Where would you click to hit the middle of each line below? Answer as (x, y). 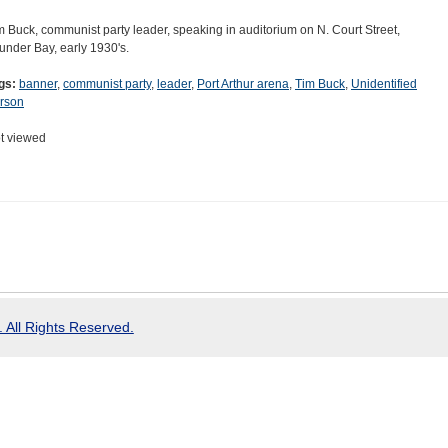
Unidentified (384, 84)
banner (38, 84)
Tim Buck (320, 84)
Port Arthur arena (243, 84)
